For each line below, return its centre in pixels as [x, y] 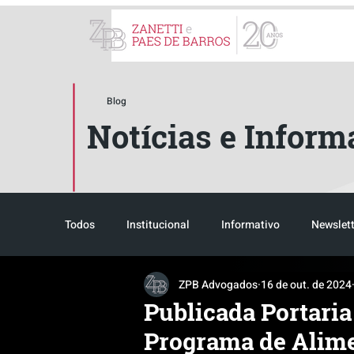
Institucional [158, 224]
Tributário [236, 288]
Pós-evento [320, 288]
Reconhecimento [138, 288]
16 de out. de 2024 [306, 284]
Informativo [250, 224]
